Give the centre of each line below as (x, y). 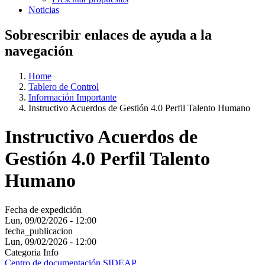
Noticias (44, 10)
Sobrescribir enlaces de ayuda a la (108, 35)
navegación (39, 51)
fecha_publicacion (39, 231)
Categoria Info (32, 252)
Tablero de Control (64, 86)
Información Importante (72, 97)
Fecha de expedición (43, 209)
